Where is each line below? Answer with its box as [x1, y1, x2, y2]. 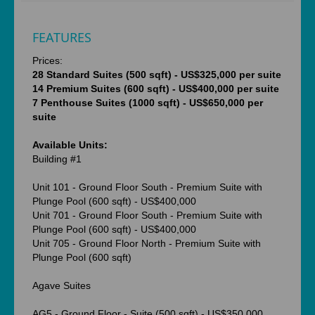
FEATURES [32, 28, 91, 46]
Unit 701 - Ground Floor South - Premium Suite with [32, 210, 262, 221]
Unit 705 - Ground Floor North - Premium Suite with [32, 238, 261, 249]
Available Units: [32, 139, 108, 150]
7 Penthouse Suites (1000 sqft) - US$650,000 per [32, 97, 263, 108]
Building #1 [32, 153, 82, 165]
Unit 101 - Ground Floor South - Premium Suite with [32, 181, 262, 193]
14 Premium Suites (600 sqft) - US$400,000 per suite [32, 83, 279, 94]
